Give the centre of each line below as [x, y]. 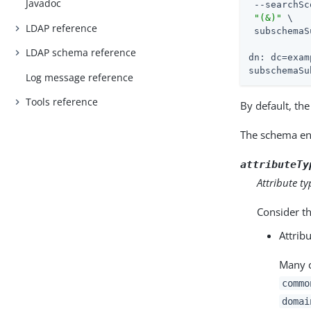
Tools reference [62, 102]
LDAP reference [62, 28]
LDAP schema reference [81, 53]
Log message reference [80, 77]
